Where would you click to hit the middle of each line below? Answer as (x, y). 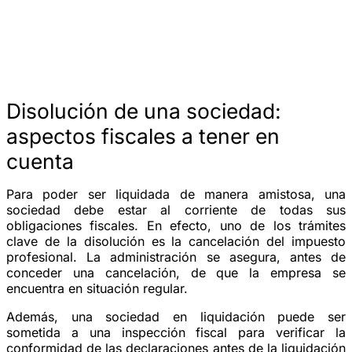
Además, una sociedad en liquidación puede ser (176, 316)
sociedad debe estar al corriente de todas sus (176, 209)
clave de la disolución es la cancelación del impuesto (176, 241)
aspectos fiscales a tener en (143, 136)
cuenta (40, 161)
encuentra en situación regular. (97, 288)
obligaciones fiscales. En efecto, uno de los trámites (176, 225)
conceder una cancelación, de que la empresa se (176, 272)
